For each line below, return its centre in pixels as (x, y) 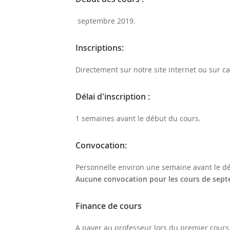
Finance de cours (109, 206)
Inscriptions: (100, 48)
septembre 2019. (106, 21)
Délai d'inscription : (113, 97)
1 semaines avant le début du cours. (138, 118)
